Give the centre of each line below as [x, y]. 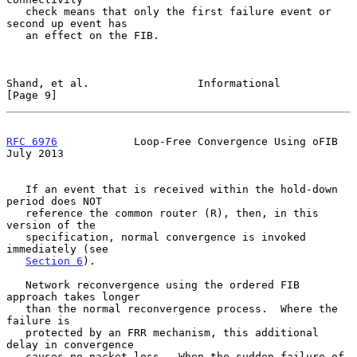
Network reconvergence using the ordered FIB [16, 284]
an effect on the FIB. [16, 35]
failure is [38, 320]
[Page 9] [32, 95]
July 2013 [35, 153]
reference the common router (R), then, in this [16, 213]
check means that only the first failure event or [16, 11]
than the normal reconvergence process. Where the [16, 308]
